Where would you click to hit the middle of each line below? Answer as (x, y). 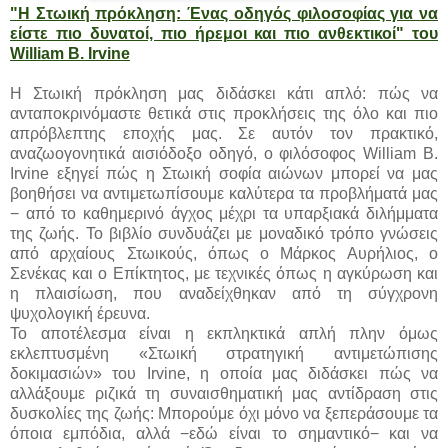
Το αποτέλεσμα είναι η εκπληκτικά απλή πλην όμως (224, 333)
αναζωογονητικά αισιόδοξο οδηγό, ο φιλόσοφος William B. (224, 153)
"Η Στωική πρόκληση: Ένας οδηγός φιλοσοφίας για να (224, 13)
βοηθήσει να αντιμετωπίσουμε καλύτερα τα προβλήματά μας (224, 193)
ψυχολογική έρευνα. (80, 313)
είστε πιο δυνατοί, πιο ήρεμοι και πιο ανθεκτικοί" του (224, 33)
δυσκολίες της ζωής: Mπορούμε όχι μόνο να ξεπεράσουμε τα (224, 413)
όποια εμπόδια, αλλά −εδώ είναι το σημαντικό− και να (224, 433)
